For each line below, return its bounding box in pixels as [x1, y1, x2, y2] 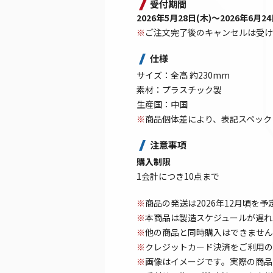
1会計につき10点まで [136, 169, 219, 182]
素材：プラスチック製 [136, 83, 222, 96]
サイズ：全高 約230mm [136, 68, 230, 81]
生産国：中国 [136, 97, 188, 110]
